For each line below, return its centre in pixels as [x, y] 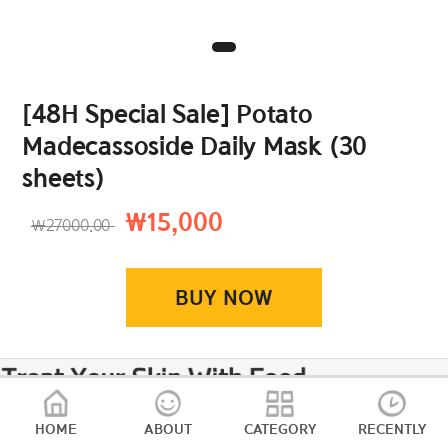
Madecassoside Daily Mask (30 [195, 146]
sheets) [63, 178]
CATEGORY [280, 429]
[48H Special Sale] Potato [167, 114]
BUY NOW [223, 298]
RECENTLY [392, 429]
